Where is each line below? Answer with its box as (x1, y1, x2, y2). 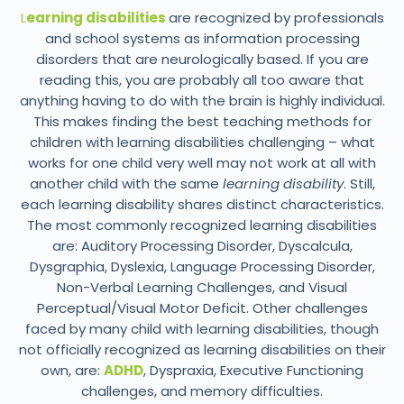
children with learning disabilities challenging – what (29, 132, 375, 151)
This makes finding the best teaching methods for (32, 111, 372, 131)
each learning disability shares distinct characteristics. (20, 194, 384, 214)
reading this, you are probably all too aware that (40, 69, 364, 89)
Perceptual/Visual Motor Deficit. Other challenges (36, 298, 368, 317)
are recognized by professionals (168, 7, 384, 27)
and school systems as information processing (44, 28, 360, 48)
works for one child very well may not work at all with (28, 152, 376, 172)
